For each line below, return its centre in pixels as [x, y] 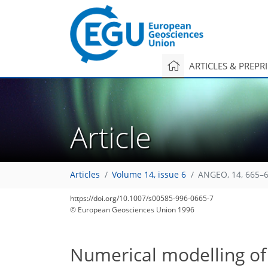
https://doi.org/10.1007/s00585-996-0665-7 [142, 198]
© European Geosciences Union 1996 [132, 210]
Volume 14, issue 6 [149, 175]
